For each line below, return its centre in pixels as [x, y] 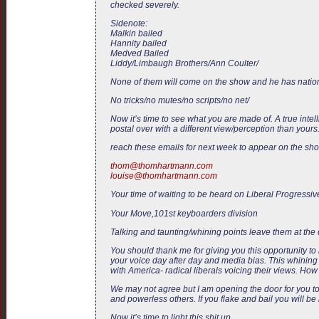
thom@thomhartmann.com [162, 166]
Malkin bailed [136, 33]
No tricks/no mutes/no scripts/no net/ [180, 100]
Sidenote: [129, 23]
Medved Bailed [140, 53]
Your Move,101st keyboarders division [184, 213]
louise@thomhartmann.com [164, 176]
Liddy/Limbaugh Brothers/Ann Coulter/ [184, 63]
